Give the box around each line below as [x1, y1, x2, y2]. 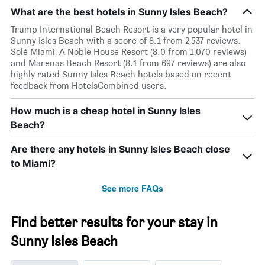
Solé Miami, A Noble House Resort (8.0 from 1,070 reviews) [11, 46, 247, 57]
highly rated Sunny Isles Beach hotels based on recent [11, 68, 231, 80]
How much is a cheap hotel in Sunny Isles [11, 104, 201, 117]
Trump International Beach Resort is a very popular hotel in [11, 23, 253, 35]
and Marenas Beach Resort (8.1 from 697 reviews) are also [11, 57, 245, 69]
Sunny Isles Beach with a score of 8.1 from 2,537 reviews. [11, 34, 241, 46]
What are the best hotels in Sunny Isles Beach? [11, 5, 228, 18]
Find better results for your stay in [11, 213, 218, 231]
